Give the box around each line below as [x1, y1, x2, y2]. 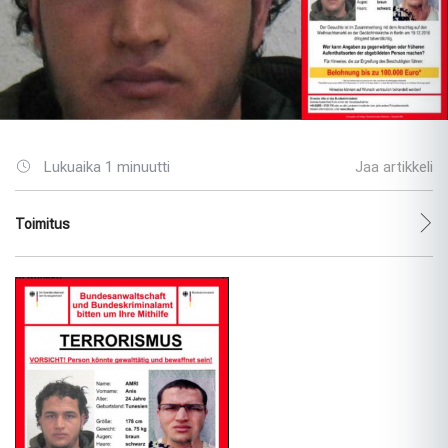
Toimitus [15, 215, 70, 232]
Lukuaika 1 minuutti [43, 157, 171, 176]
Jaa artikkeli [351, 157, 433, 176]
